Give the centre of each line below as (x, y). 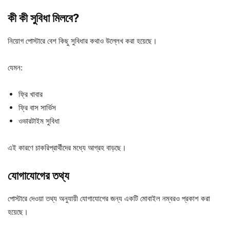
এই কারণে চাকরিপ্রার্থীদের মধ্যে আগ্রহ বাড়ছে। (67, 148)
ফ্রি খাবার (31, 94)
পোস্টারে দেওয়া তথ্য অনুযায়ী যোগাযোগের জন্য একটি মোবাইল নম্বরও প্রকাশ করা (109, 199)
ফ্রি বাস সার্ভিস (37, 108)
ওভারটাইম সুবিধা (39, 121)
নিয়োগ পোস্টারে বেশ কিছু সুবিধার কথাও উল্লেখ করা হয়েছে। (82, 41)
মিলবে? (66, 18)
